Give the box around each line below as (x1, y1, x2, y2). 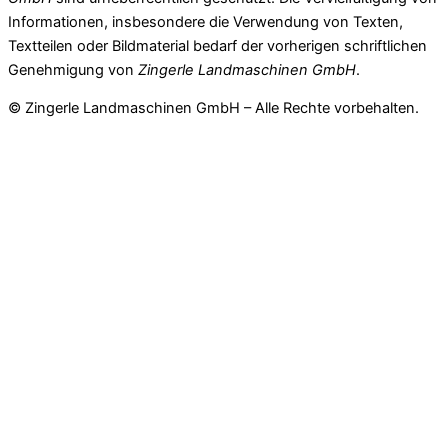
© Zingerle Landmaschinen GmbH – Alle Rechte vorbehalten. (8, 99, 419, 118)
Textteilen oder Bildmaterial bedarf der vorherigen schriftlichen (8, 36, 427, 55)
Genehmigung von (8, 60, 138, 79)
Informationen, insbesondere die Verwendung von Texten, (8, 12, 403, 31)
